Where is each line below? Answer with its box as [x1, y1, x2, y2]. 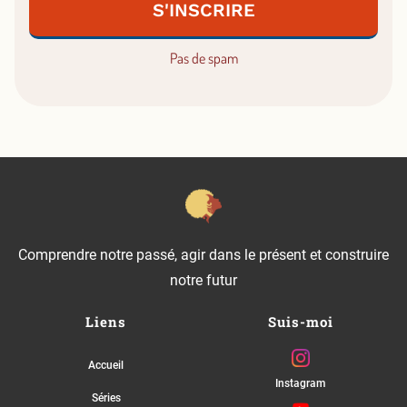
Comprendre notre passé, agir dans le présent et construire [18, 245, 389, 263]
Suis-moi [267, 312, 333, 331]
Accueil [88, 358, 124, 372]
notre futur [170, 271, 237, 289]
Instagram [275, 376, 326, 390]
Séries [91, 391, 121, 404]
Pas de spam [169, 49, 238, 68]
